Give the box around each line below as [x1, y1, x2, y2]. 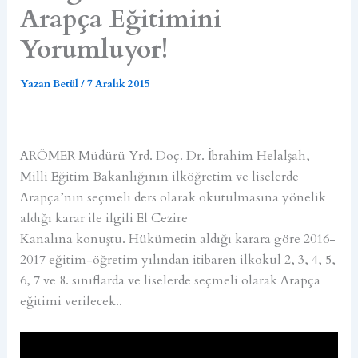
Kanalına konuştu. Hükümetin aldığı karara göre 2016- [19, 229, 336, 248]
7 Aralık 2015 [86, 77, 150, 91]
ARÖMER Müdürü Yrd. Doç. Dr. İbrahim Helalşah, [19, 146, 310, 165]
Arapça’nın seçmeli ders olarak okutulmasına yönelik [19, 188, 326, 206]
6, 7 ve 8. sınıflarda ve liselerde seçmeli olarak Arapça [19, 271, 320, 289]
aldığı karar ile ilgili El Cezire [19, 209, 188, 227]
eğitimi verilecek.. [19, 292, 122, 310]
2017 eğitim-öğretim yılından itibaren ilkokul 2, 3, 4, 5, [19, 250, 336, 268]
